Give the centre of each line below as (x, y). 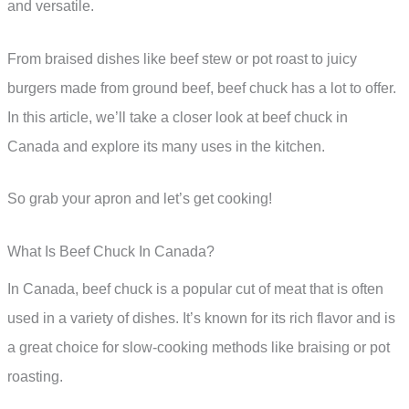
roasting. (35, 377)
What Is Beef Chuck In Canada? (111, 252)
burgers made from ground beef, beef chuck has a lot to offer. (202, 88)
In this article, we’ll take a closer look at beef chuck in (178, 117)
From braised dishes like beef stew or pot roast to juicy (182, 58)
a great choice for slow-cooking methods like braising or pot (199, 348)
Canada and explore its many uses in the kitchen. (166, 146)
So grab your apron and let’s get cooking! (140, 199)
